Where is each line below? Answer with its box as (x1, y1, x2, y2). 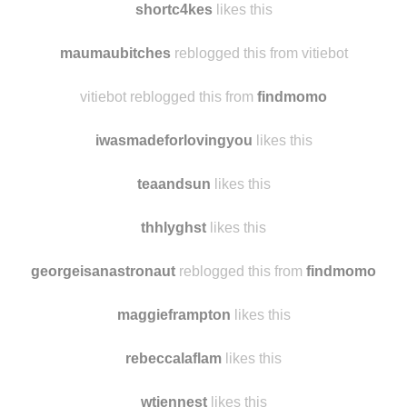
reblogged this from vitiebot (170, 118, 348, 134)
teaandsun (136, 249, 211, 264)
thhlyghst (141, 293, 206, 308)
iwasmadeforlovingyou (94, 205, 253, 221)
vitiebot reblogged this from (80, 162, 257, 177)
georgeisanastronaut (31, 336, 175, 352)
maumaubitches (59, 118, 171, 134)
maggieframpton (116, 380, 231, 395)
